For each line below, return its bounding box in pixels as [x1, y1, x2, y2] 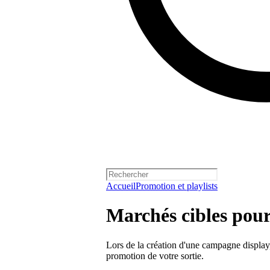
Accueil [106, 181, 136, 191]
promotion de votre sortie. [106, 250, 204, 261]
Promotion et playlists [136, 181, 218, 191]
